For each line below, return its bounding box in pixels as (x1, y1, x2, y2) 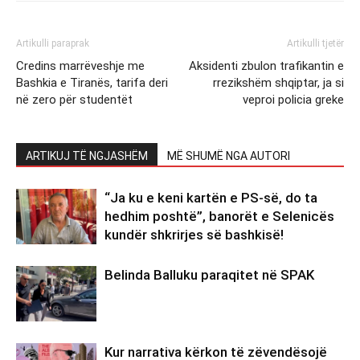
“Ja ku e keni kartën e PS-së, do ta (104, 189, 317, 206)
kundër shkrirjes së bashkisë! (104, 226, 284, 243)
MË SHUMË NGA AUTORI (167, 149, 290, 162)
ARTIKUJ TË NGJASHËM (26, 149, 148, 162)
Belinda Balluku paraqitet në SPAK (104, 266, 314, 283)
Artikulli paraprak (16, 37, 89, 49)
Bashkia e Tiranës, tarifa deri (16, 75, 168, 90)
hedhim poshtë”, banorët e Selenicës (104, 207, 334, 224)
